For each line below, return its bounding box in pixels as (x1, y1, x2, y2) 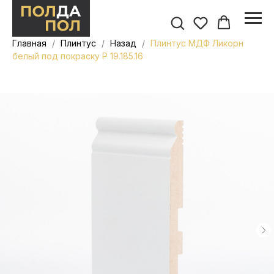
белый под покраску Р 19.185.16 (12, 51, 143, 61)
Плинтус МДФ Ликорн (150, 38, 243, 48)
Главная (12, 38, 46, 48)
